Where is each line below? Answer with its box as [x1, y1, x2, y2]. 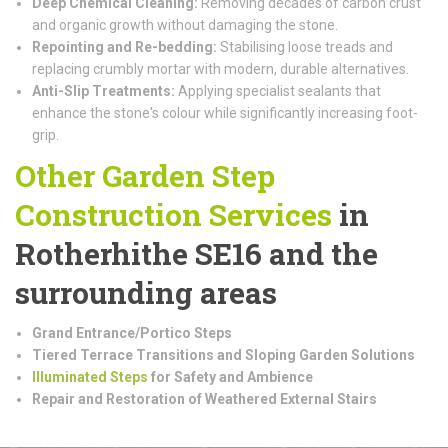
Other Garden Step [15, 155, 275, 195]
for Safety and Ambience [148, 368, 313, 385]
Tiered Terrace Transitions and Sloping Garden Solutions [32, 346, 415, 363]
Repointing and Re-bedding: [32, 38, 217, 55]
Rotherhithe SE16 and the [15, 233, 378, 273]
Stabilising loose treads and [217, 38, 393, 55]
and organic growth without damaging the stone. [32, 16, 338, 33]
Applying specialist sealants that [175, 82, 381, 99]
